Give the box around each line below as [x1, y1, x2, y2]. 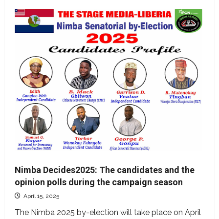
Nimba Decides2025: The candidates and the [15, 165, 195, 175]
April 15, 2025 [22, 193, 59, 200]
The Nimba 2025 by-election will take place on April [15, 208, 201, 218]
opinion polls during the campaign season [15, 177, 183, 188]
